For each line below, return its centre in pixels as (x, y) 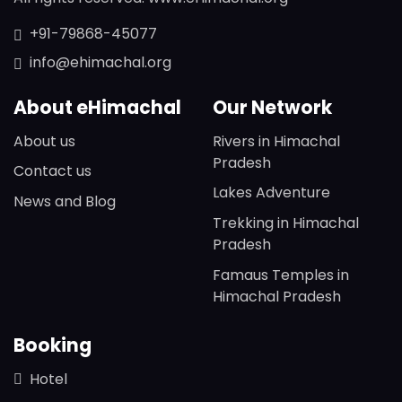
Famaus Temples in (280, 275)
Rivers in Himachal (276, 141)
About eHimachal (97, 107)
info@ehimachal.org (100, 63)
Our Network (272, 107)
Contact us (52, 171)
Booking (52, 345)
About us (44, 141)
